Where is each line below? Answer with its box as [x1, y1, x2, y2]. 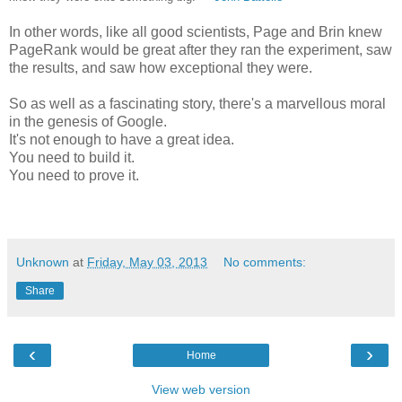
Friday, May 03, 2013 [87, 255, 207, 270]
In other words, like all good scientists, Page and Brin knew [9, 24, 382, 40]
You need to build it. [9, 150, 135, 166]
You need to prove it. [9, 168, 139, 184]
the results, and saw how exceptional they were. [9, 60, 312, 76]
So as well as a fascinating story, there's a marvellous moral [9, 96, 386, 112]
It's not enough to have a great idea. [9, 132, 234, 148]
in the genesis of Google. [9, 114, 167, 130]
